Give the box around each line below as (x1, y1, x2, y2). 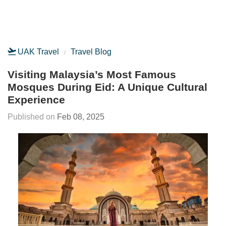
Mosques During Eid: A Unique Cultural (8, 81, 207, 93)
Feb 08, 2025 (57, 112, 104, 121)
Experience (8, 94, 65, 105)
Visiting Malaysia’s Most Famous (8, 69, 176, 80)
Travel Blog (71, 47, 111, 56)
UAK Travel (18, 47, 59, 56)
